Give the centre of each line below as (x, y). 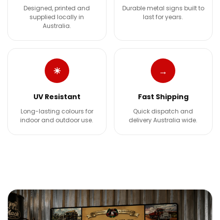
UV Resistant (57, 97)
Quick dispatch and (163, 111)
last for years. (163, 17)
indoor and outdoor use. (57, 120)
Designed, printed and (57, 8)
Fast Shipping (163, 97)
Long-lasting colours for (57, 111)
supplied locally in (57, 17)
